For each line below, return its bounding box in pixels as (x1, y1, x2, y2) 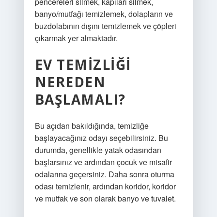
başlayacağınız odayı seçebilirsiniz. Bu (34, 132, 168, 143)
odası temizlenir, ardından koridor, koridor (34, 181, 176, 192)
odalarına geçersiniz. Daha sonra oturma (34, 169, 174, 180)
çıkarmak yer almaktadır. (34, 32, 118, 44)
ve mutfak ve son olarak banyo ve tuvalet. (34, 193, 176, 204)
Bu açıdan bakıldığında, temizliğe (34, 120, 149, 131)
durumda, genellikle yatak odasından (34, 144, 161, 155)
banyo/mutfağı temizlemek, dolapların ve (34, 8, 173, 19)
